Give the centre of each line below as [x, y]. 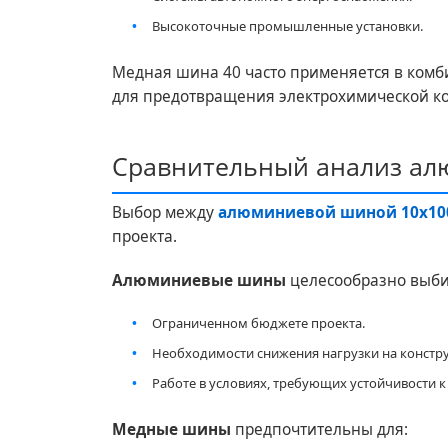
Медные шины [171, 429]
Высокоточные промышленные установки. [287, 25]
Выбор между [165, 212]
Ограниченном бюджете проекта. [258, 322]
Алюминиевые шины [199, 280]
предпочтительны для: [319, 429]
